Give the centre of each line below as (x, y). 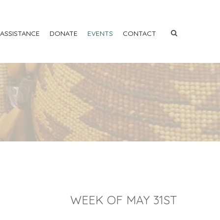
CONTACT (139, 33)
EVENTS (100, 33)
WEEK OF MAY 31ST (124, 200)
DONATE (64, 33)
